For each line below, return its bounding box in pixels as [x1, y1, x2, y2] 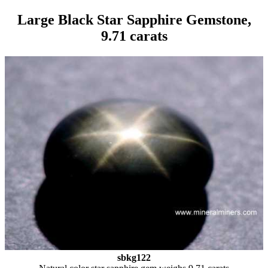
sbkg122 [117, 252, 151, 263]
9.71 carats [100, 28, 167, 44]
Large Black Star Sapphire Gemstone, [17, 11, 251, 28]
